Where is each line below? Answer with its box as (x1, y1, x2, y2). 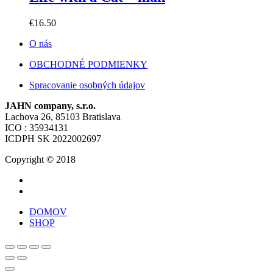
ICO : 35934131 (5, 122, 68, 133)
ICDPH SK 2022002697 (5, 133, 101, 144)
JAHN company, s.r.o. (5, 101, 96, 112)
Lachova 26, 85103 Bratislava (5, 112, 121, 122)
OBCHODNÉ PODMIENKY (29, 59, 147, 70)
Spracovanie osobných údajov (29, 80, 145, 91)
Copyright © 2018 (5, 154, 76, 165)
